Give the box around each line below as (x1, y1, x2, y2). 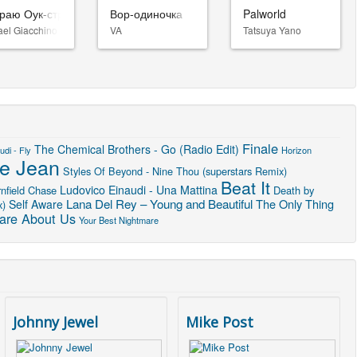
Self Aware (9, 195, 63, 212)
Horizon (281, 143, 312, 156)
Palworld (242, 5, 286, 22)
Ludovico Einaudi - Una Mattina (60, 181, 218, 198)
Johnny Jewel (13, 312, 99, 331)
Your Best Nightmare (79, 213, 159, 226)
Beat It (221, 174, 270, 199)
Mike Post (186, 312, 254, 331)
